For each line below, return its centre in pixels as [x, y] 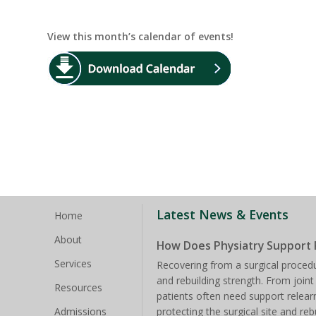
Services [73, 263]
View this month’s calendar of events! [141, 36]
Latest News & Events [223, 214]
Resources [79, 287]
